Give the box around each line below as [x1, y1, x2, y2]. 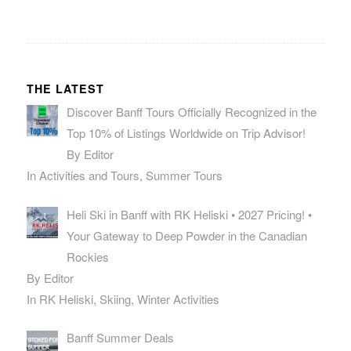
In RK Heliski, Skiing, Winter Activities [26, 290, 219, 307]
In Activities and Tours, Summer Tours [26, 167, 223, 183]
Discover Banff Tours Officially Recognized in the [66, 103, 317, 120]
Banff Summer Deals [66, 329, 174, 346]
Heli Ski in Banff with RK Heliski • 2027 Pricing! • [66, 205, 312, 223]
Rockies [66, 248, 109, 265]
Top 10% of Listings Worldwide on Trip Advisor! [66, 125, 306, 141]
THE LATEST [26, 81, 104, 96]
